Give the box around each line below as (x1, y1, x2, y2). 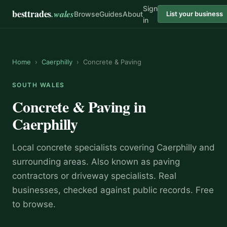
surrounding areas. (12, 157, 89, 167)
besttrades (12, 7, 52, 20)
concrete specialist (36, 142, 112, 153)
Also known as (89, 157, 153, 167)
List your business (166, 10, 223, 18)
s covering (112, 142, 157, 153)
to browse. (12, 199, 56, 209)
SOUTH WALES (12, 81, 65, 89)
